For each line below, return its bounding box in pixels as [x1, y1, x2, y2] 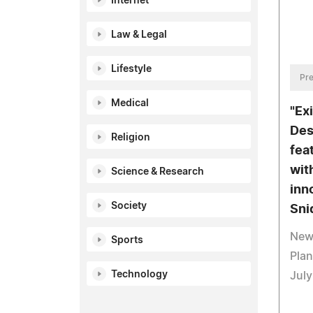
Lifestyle [111, 64, 152, 74]
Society [111, 201, 147, 211]
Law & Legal [111, 30, 167, 40]
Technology [111, 270, 168, 279]
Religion [111, 133, 150, 143]
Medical [111, 99, 149, 108]
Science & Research [111, 167, 204, 177]
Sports [111, 235, 143, 245]
